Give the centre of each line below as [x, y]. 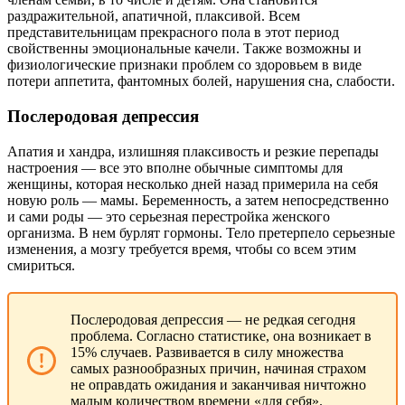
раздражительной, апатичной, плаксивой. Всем [154, 16]
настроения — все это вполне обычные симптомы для [175, 167]
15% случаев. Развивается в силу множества [207, 352]
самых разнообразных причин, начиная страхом [218, 368]
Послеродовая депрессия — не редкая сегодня [213, 319]
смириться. [41, 265]
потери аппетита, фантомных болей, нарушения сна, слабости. [201, 81]
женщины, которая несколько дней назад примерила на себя [193, 184]
